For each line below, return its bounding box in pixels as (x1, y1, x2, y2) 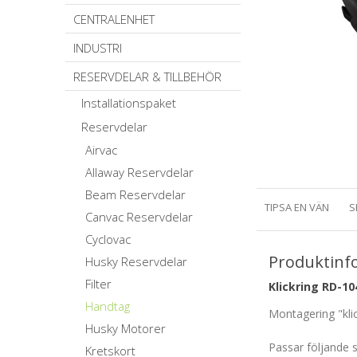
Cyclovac (85, 231, 131, 247)
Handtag (85, 298, 130, 314)
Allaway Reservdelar (85, 164, 194, 180)
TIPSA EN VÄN (265, 200, 330, 214)
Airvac (85, 142, 117, 158)
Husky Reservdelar (85, 253, 187, 269)
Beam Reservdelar (85, 186, 186, 202)
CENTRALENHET (73, 11, 155, 27)
